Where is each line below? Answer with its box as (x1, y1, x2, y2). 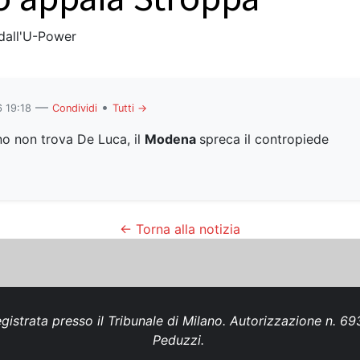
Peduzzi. (152, 331, 208, 348)
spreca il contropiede (198, 130, 329, 147)
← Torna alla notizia (120, 220, 240, 237)
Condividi (51, 101, 97, 114)
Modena (144, 130, 199, 147)
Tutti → (112, 101, 147, 114)
